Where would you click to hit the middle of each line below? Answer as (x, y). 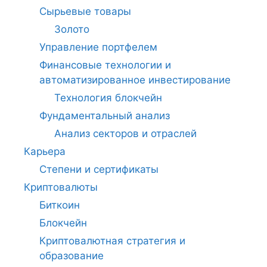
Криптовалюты (61, 187)
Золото (72, 29)
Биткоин (59, 205)
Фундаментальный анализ (104, 116)
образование (71, 256)
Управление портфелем (98, 47)
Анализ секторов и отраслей (125, 133)
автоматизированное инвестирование (135, 80)
